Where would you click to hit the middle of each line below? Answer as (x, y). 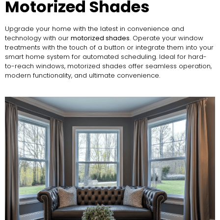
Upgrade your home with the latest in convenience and (95, 28)
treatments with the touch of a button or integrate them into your (109, 47)
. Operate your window (166, 38)
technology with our (38, 38)
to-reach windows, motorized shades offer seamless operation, (108, 66)
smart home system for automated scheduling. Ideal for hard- (106, 56)
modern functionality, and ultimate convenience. (82, 75)
